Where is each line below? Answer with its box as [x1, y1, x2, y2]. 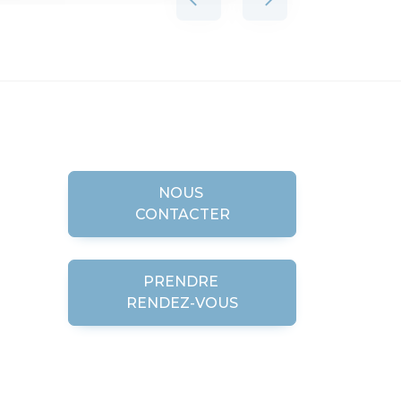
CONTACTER [134, 205, 230, 223]
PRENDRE [142, 272, 222, 290]
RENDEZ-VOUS [126, 294, 238, 311]
